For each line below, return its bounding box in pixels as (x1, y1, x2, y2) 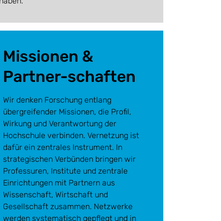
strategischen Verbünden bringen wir (3, 154, 136, 164)
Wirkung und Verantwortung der (3, 119, 116, 128)
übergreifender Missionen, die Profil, (3, 107, 131, 116)
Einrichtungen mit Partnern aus (3, 178, 115, 187)
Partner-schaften (3, 67, 136, 86)
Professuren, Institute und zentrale (3, 166, 128, 176)
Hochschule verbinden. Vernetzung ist (3, 131, 139, 140)
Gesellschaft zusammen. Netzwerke (3, 202, 133, 211)
